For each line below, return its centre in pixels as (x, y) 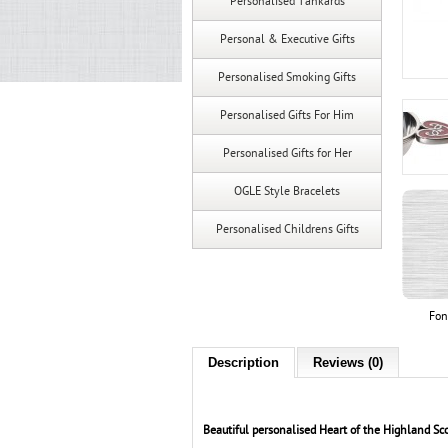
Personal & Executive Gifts (287, 39)
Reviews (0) (348, 362)
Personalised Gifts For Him (287, 115)
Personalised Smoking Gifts (287, 77)
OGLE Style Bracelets (287, 191)
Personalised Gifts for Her (287, 153)
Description (243, 362)
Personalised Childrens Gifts (287, 229)
